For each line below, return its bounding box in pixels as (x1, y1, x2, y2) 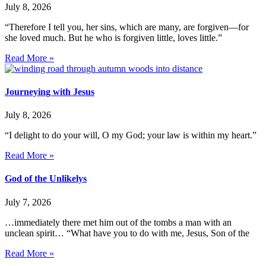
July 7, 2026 (5, 197, 51, 207)
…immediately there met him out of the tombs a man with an (5, 217, 232, 227)
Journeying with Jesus (5, 86, 94, 97)
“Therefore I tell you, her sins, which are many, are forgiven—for (5, 21, 249, 32)
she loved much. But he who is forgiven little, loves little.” (5, 32, 222, 43)
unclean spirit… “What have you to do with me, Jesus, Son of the (5, 227, 249, 238)
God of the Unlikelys (5, 173, 87, 184)
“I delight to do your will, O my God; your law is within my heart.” (5, 130, 256, 141)
